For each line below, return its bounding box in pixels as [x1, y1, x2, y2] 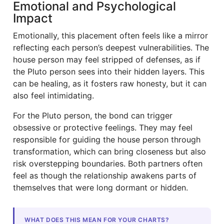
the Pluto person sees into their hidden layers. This [13, 66, 204, 76]
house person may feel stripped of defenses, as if [13, 54, 200, 64]
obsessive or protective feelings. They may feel [13, 122, 192, 132]
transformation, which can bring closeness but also [13, 146, 206, 156]
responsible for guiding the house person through [13, 134, 200, 144]
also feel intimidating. [13, 90, 94, 100]
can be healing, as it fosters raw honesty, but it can [13, 78, 206, 88]
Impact [13, 11, 52, 25]
